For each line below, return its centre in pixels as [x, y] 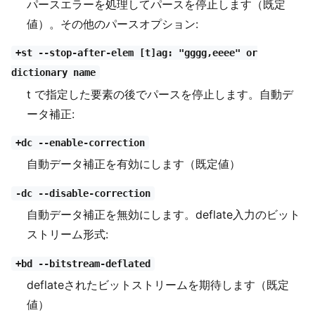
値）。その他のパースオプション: [113, 24]
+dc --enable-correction [80, 143]
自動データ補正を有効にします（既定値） [134, 164]
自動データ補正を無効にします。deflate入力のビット [164, 215]
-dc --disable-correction [83, 194]
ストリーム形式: [68, 234]
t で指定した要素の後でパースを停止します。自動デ [160, 94]
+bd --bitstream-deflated [83, 264]
